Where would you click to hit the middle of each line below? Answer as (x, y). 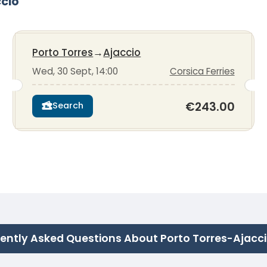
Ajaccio (122, 52)
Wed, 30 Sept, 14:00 (75, 71)
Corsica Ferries (202, 71)
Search (68, 106)
